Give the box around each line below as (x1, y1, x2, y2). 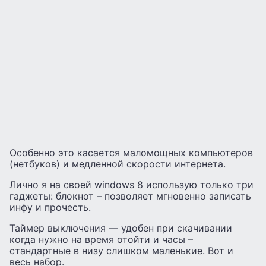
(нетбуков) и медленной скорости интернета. (9, 158, 226, 170)
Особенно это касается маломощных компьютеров (9, 147, 253, 159)
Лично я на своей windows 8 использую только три (9, 179, 254, 191)
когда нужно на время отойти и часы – (9, 233, 193, 246)
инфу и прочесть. (9, 201, 91, 214)
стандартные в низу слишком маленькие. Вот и (9, 245, 233, 257)
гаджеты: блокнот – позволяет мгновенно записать (9, 190, 251, 202)
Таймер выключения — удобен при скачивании (9, 222, 232, 235)
